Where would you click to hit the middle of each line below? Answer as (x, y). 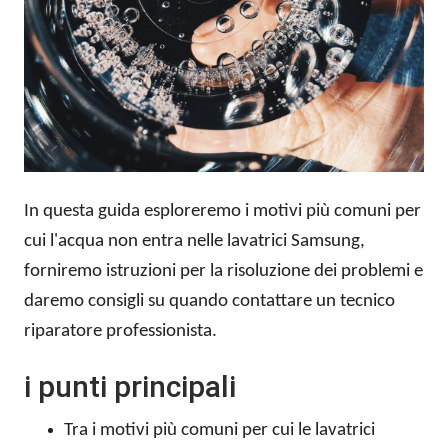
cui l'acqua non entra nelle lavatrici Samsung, (194, 242)
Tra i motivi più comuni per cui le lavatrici (219, 431)
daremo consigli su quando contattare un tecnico (209, 302)
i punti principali (130, 387)
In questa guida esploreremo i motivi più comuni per (222, 212)
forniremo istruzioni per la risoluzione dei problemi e (223, 272)
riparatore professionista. (120, 332)
